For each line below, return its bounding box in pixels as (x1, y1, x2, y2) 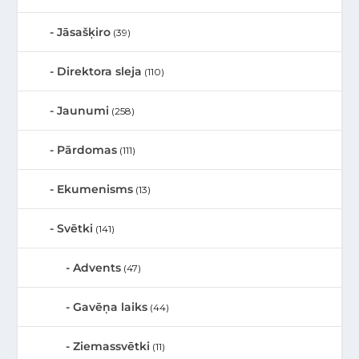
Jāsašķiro (57, 25, 111, 40)
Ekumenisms (57, 182, 134, 197)
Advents (73, 260, 122, 276)
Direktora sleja (57, 64, 143, 79)
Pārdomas (57, 143, 118, 158)
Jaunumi (57, 103, 110, 119)
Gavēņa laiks (73, 300, 148, 315)
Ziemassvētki (73, 339, 151, 354)
